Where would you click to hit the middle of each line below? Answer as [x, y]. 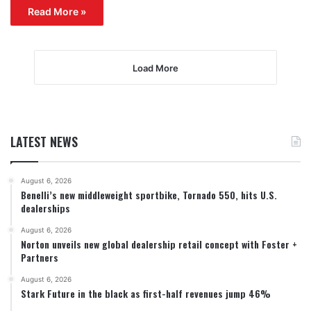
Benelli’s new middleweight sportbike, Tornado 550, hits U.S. [149, 195]
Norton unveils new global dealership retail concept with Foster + [159, 244]
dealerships [45, 208]
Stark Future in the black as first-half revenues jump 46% [146, 294]
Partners [40, 258]
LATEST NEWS [44, 142]
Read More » [57, 12]
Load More [155, 68]
